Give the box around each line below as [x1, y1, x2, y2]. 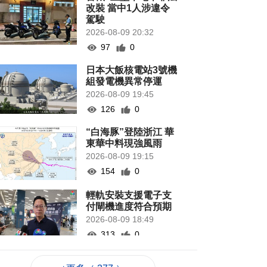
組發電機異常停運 [86, 76, 163, 87]
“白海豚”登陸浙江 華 [86, 127, 175, 138]
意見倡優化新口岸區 [86, 253, 172, 263]
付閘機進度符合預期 [86, 201, 172, 212]
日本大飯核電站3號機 [86, 65, 178, 76]
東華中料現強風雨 [86, 138, 163, 149]
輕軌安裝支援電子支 [86, 190, 172, 201]
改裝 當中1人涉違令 [86, 3, 170, 14]
